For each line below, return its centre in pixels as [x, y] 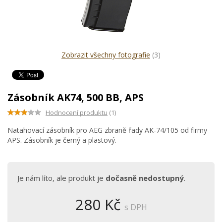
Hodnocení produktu [77, 112]
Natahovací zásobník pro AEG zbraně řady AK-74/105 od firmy [107, 130]
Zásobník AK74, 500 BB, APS [76, 97]
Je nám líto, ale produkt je [61, 178]
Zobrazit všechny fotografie [106, 55]
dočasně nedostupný [145, 178]
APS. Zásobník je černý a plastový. [62, 140]
